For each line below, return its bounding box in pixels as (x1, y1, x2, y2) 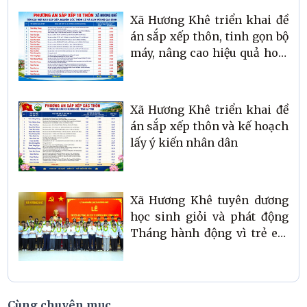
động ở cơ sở (130, 62, 197, 76)
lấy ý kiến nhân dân (130, 136, 238, 150)
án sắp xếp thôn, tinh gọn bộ (130, 29, 288, 43)
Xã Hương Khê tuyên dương (130, 193, 288, 207)
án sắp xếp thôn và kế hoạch (130, 119, 288, 134)
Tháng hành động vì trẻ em (130, 225, 288, 240)
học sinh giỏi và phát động (130, 209, 288, 223)
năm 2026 (130, 242, 184, 256)
